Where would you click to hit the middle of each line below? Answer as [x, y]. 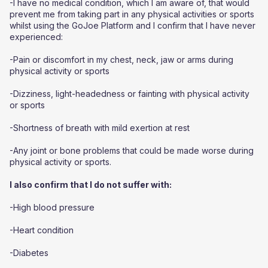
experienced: [36, 37]
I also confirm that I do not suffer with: [91, 185]
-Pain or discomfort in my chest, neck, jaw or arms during [121, 60]
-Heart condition [42, 230]
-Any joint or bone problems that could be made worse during [132, 150]
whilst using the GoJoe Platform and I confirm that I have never [133, 25]
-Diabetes [29, 253]
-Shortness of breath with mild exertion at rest [100, 128]
